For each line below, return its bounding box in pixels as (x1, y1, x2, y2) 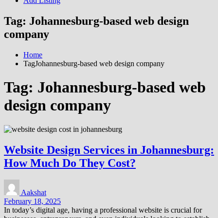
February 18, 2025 (4, 197, 61, 205)
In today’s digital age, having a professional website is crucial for (4, 205, 202, 214)
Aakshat (21, 188, 46, 197)
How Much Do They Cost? (4, 156, 136, 169)
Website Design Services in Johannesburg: (4, 143, 214, 156)
